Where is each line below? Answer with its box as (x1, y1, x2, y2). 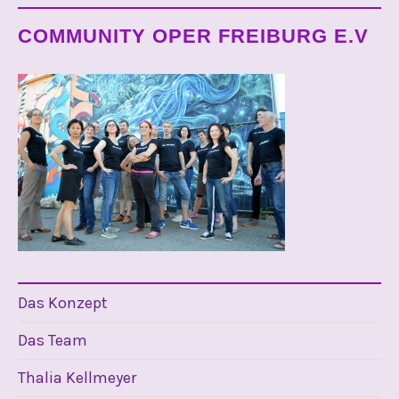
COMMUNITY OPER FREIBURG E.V (18, 24, 369, 47)
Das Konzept (18, 292, 108, 313)
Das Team (18, 330, 87, 350)
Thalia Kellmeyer (18, 367, 136, 387)
